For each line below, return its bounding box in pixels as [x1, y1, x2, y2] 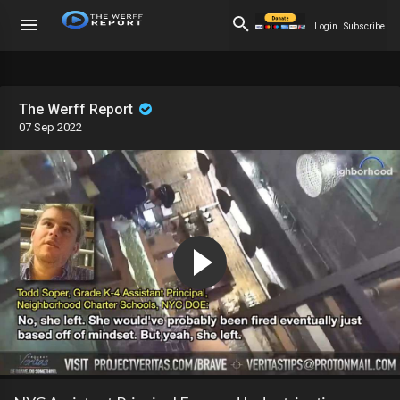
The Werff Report [19, 101, 137, 118]
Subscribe [344, 21, 385, 31]
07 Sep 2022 [19, 121, 82, 134]
